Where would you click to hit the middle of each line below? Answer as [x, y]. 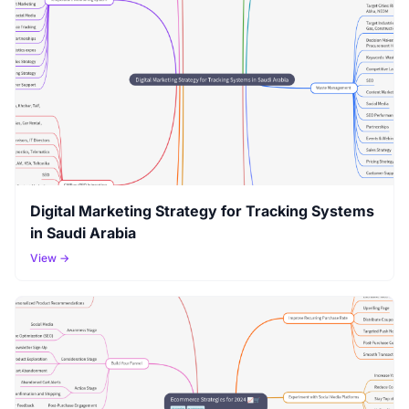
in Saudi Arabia [83, 233]
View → [50, 258]
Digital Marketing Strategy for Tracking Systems [202, 211]
